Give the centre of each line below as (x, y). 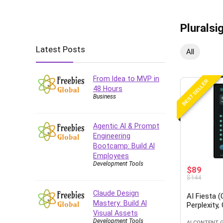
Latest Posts (60, 49)
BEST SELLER (195, 92)
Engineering (112, 136)
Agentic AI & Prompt (126, 126)
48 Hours (108, 88)
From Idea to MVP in (126, 78)
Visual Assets (115, 213)
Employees (111, 156)
